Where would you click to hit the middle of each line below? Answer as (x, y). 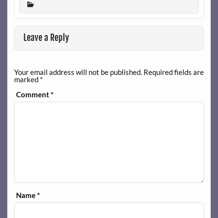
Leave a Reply (46, 38)
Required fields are (173, 72)
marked (27, 80)
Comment (34, 94)
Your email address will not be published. (78, 72)
